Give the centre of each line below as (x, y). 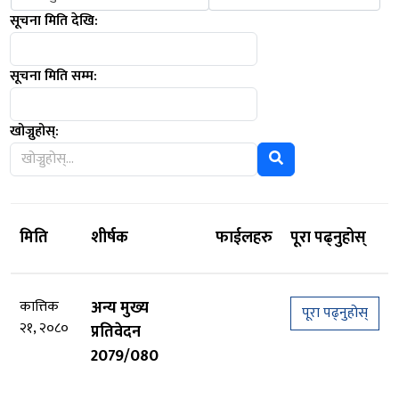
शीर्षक (110, 238)
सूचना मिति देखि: (54, 21)
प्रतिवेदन (116, 332)
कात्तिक (39, 307)
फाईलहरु (244, 238)
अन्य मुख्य (120, 308)
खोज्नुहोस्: (34, 131)
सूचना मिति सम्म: (53, 76)
